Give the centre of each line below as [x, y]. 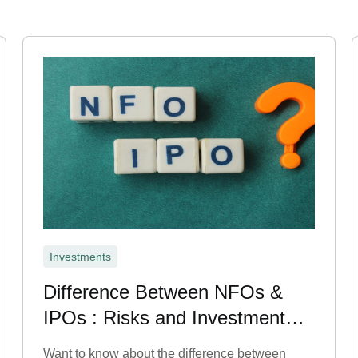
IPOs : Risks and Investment [165, 318]
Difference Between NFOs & [163, 292]
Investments [81, 257]
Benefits [78, 343]
